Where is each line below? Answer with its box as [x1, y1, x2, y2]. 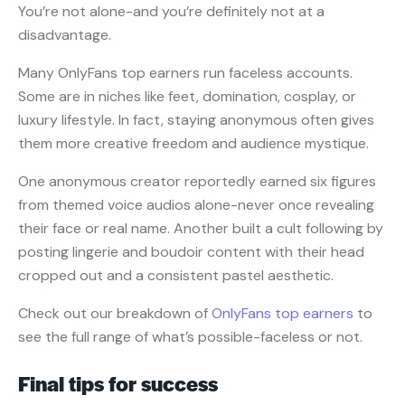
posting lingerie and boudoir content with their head [18, 242, 364, 262]
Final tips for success [18, 369, 218, 399]
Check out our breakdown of [18, 304, 208, 324]
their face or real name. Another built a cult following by [18, 219, 383, 239]
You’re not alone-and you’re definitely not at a [18, 2, 325, 22]
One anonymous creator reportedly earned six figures [18, 172, 376, 192]
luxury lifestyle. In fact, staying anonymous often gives [18, 110, 374, 130]
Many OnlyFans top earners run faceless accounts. [18, 63, 353, 83]
